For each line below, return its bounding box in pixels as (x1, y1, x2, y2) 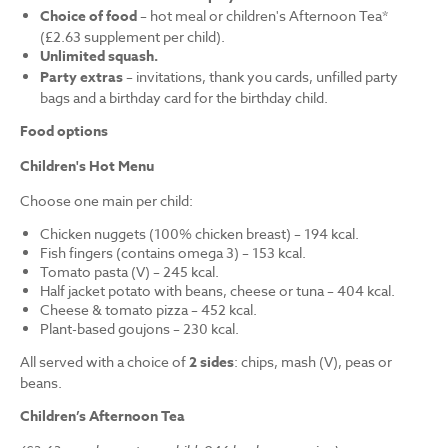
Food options (20, 121, 111, 143)
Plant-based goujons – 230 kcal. (40, 319, 239, 339)
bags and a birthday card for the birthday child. (40, 88, 328, 108)
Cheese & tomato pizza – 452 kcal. (40, 300, 257, 320)
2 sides (189, 352, 234, 374)
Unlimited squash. (40, 46, 158, 68)
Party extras (40, 67, 123, 89)
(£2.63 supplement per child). (40, 27, 225, 47)
